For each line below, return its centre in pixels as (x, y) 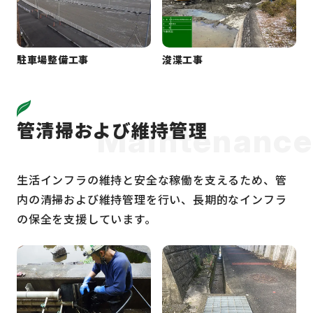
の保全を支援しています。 (87, 218)
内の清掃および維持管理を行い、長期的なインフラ (152, 199)
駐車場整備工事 (53, 60)
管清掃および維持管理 (112, 130)
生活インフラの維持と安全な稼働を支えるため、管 (152, 179)
